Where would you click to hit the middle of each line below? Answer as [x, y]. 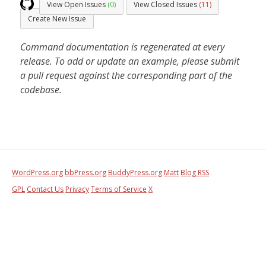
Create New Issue [57, 19]
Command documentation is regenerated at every [122, 47]
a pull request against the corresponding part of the [126, 75]
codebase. [41, 90]
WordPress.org [37, 172]
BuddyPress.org [135, 172]
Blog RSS [195, 172]
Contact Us [45, 189]
